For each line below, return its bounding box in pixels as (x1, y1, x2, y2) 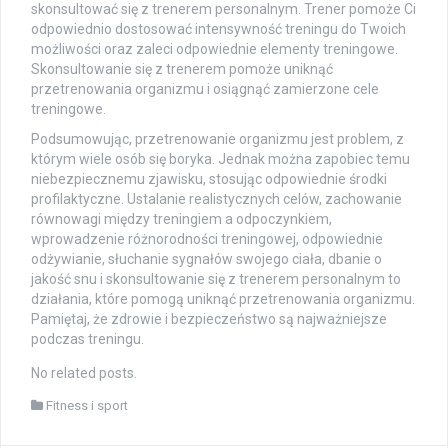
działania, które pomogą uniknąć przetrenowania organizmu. (31, 291, 415, 308)
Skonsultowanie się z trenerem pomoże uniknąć (31, 61, 333, 78)
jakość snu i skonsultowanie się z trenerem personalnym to (31, 271, 401, 288)
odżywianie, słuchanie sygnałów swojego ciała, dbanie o (31, 251, 382, 268)
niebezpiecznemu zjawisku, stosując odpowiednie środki (31, 171, 387, 188)
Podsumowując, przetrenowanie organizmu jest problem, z (31, 131, 404, 148)
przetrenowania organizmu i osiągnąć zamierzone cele (31, 81, 379, 98)
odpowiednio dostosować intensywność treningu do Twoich (31, 21, 406, 38)
